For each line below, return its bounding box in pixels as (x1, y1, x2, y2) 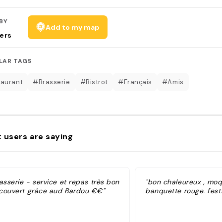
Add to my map (45, 22, 100, 32)
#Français (117, 77, 152, 86)
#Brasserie (33, 77, 70, 86)
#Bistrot (80, 77, 108, 86)
